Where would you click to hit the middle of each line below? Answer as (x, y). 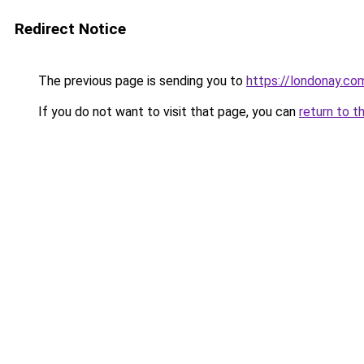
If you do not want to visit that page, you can (167, 112)
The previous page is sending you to (141, 81)
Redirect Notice (70, 29)
